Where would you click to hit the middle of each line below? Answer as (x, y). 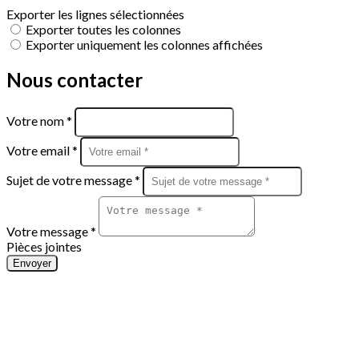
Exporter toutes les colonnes (103, 29)
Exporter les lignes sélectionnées (95, 14)
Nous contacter (75, 79)
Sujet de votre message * (75, 179)
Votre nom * (40, 120)
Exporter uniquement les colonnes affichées (144, 44)
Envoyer (32, 263)
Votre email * (43, 150)
